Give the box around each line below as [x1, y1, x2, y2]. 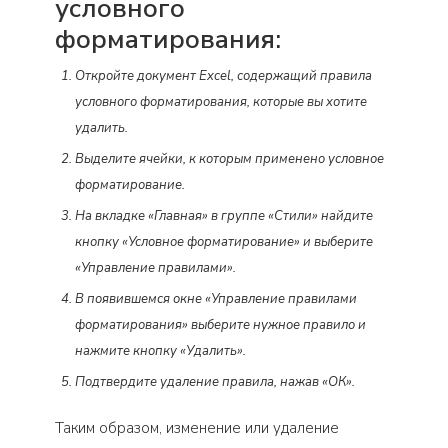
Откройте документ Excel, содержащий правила [75, 67, 372, 86]
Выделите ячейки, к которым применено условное [75, 150, 384, 169]
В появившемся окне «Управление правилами [75, 290, 357, 309]
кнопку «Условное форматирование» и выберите [75, 233, 373, 252]
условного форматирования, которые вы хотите [75, 93, 367, 112]
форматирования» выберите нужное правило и [75, 316, 366, 335]
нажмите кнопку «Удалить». [75, 342, 246, 361]
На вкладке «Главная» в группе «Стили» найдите [75, 207, 373, 226]
